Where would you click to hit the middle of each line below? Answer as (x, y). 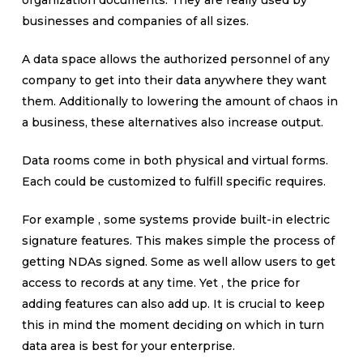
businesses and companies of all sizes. (135, 21)
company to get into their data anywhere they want (174, 80)
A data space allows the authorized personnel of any (175, 59)
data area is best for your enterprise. (128, 346)
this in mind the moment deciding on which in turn (173, 325)
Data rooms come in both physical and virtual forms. (175, 160)
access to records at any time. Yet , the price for (160, 283)
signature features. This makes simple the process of (178, 241)
